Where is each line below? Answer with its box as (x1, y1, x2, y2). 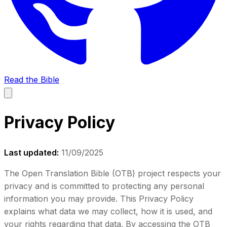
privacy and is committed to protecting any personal (4, 180, 204, 191)
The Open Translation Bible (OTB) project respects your (4, 168, 221, 178)
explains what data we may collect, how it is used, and (4, 206, 212, 216)
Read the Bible (4, 74, 59, 85)
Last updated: (4, 147, 59, 158)
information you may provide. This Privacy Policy (4, 193, 194, 204)
